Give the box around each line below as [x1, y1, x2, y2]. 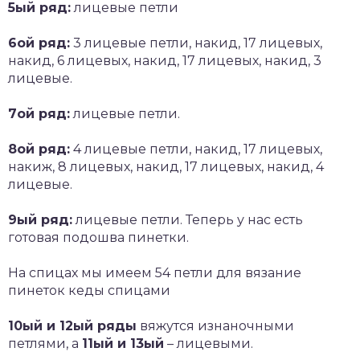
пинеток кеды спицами [8, 282, 170, 298]
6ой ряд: [8, 35, 70, 51]
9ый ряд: [8, 211, 72, 227]
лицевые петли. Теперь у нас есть [72, 211, 303, 227]
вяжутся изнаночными [137, 317, 294, 333]
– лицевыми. [164, 335, 253, 351]
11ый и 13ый [82, 335, 164, 351]
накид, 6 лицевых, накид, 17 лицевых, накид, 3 [8, 52, 321, 68]
